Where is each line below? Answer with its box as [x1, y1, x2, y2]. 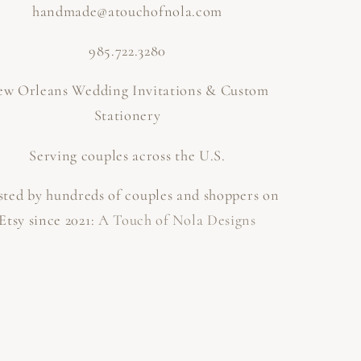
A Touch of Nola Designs [98, 211, 256, 230]
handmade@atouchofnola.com [31, 2, 223, 20]
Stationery [93, 106, 161, 125]
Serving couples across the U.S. [29, 146, 226, 164]
